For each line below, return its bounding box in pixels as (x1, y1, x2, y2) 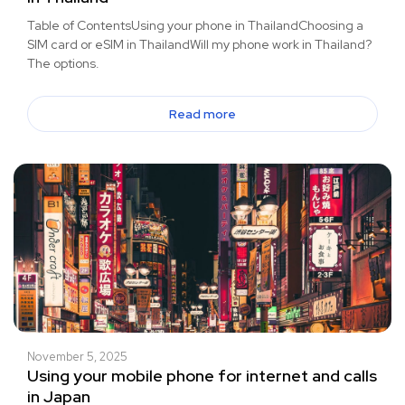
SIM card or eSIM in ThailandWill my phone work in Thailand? (27, 36, 372, 53)
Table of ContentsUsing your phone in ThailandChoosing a (27, 17, 363, 34)
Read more (169, 106, 236, 123)
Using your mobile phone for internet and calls (27, 365, 377, 387)
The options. (27, 55, 99, 72)
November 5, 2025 (27, 349, 127, 365)
